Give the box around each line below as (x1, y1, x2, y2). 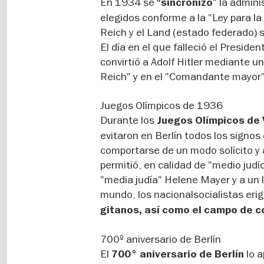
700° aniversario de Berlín (109, 247, 247, 261)
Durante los (100, 113, 157, 127)
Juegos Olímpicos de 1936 (100, 98, 223, 112)
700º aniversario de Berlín (100, 232, 222, 246)
